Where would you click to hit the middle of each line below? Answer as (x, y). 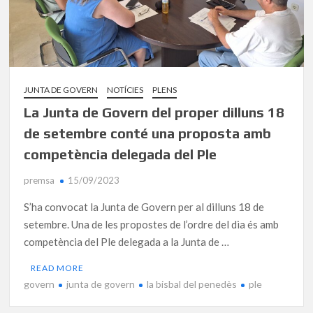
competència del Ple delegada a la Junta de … (127, 241)
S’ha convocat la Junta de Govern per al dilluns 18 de (144, 206)
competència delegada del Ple (121, 154)
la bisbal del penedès (192, 284)
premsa (39, 180)
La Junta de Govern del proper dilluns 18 (154, 112)
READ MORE (58, 268)
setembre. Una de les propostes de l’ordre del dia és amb (152, 224)
